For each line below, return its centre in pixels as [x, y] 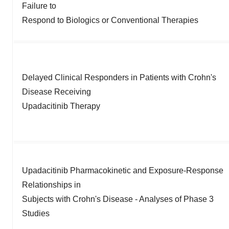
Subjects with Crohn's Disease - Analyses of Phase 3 [118, 199]
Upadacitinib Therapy [61, 106]
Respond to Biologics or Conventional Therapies [110, 20]
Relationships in [51, 185]
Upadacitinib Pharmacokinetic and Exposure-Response [123, 170]
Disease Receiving [56, 91]
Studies [36, 213]
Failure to [39, 6]
